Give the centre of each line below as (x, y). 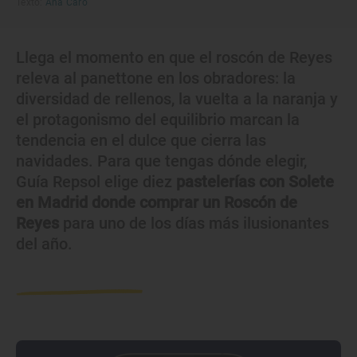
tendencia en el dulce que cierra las (141, 140)
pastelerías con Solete (255, 182)
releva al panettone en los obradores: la (156, 78)
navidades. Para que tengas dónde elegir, (161, 161)
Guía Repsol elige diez (96, 182)
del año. (44, 244)
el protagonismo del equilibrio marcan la (158, 120)
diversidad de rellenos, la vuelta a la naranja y (177, 99)
